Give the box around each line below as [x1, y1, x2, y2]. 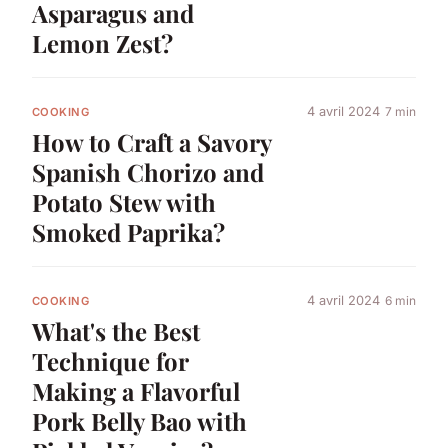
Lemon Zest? [32, 26, 173, 59]
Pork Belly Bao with [32, 405, 247, 438]
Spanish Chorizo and [32, 155, 264, 188]
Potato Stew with [32, 185, 216, 218]
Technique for [32, 345, 188, 378]
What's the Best [32, 315, 200, 348]
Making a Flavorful [32, 375, 240, 408]
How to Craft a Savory [32, 125, 271, 158]
